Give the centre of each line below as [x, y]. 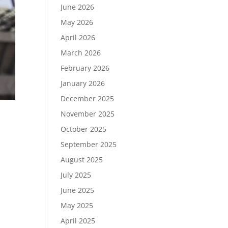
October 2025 [84, 129]
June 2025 [78, 190]
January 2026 [83, 83]
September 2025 [89, 144]
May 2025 [77, 205]
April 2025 [78, 221]
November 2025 [88, 114]
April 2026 [78, 37]
